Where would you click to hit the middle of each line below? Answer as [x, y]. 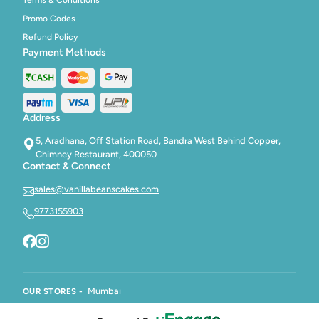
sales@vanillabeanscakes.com [96, 189]
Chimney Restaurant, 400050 [96, 155]
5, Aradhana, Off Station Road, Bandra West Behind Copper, [158, 141]
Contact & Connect [67, 167]
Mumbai [104, 291]
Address [42, 118]
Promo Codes [49, 18]
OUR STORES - [54, 291]
